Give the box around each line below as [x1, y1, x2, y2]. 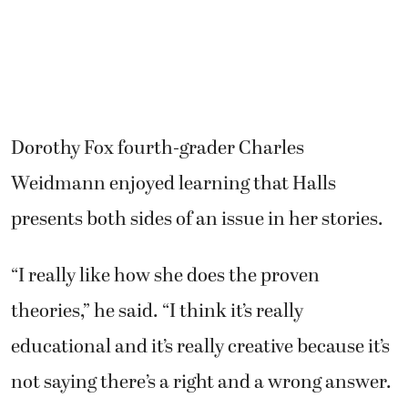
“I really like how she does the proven [11, 260, 320, 291]
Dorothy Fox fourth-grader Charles [11, 134, 304, 164]
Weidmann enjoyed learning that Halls [11, 169, 336, 199]
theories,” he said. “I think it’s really [11, 296, 303, 326]
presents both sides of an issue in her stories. [11, 205, 383, 235]
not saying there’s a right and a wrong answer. [11, 367, 392, 397]
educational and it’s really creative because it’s [11, 331, 390, 362]
